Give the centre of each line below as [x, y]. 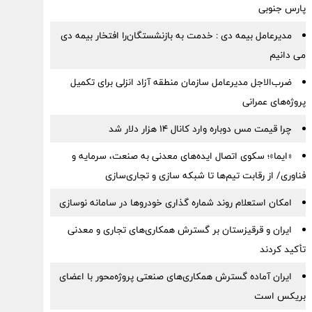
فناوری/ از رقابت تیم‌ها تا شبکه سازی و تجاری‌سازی [205, 175]
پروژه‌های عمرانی [274, 102]
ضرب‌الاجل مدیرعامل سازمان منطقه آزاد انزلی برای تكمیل [181, 82]
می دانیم [287, 55]
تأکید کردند [282, 249]
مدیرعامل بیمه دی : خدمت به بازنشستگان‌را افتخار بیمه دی [176, 36]
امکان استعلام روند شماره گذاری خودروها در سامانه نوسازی [175, 203]
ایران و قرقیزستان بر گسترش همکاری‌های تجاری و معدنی [179, 230]
